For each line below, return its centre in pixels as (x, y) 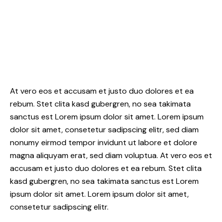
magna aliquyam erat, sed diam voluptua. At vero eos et (111, 155)
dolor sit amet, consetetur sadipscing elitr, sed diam (104, 129)
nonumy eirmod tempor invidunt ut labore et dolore (104, 142)
